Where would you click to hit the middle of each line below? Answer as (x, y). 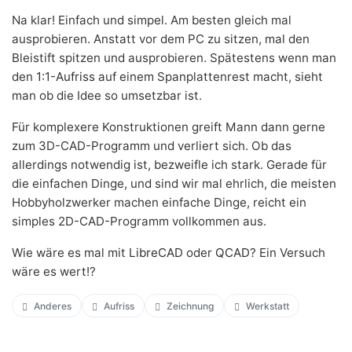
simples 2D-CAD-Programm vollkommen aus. (139, 221)
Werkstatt (268, 306)
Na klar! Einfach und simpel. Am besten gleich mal (152, 20)
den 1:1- (34, 76)
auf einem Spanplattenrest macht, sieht (209, 76)
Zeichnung (190, 306)
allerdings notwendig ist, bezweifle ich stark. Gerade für (169, 164)
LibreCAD (156, 252)
